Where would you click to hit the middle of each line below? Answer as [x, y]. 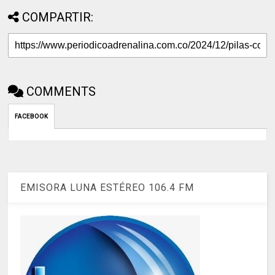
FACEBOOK [32, 117]
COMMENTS [61, 92]
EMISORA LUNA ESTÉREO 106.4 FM [107, 187]
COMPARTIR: [58, 17]
